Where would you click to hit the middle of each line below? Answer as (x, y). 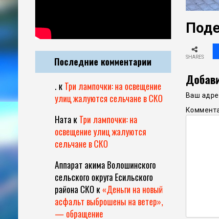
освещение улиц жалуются (100, 132)
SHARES (195, 57)
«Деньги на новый (132, 189)
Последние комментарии (103, 62)
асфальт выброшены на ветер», (109, 202)
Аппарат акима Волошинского (105, 165)
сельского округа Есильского (104, 177)
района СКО (75, 189)
